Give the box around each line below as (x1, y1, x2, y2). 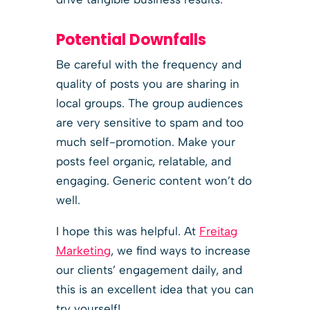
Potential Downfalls (55, 28, 206, 51)
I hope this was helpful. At (55, 224, 199, 238)
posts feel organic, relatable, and (55, 154, 231, 168)
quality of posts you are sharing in (55, 76, 239, 91)
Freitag (199, 224, 237, 238)
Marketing (55, 243, 111, 257)
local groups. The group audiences (55, 95, 243, 110)
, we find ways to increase (110, 243, 250, 257)
